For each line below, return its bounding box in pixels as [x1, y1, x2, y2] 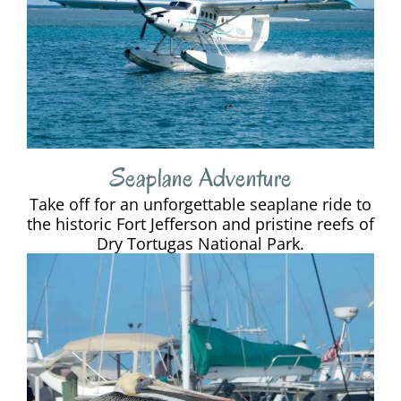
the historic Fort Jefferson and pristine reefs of [27, 213, 374, 235]
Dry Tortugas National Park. [97, 233, 304, 255]
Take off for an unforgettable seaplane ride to [30, 193, 371, 216]
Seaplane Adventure [109, 160, 292, 196]
